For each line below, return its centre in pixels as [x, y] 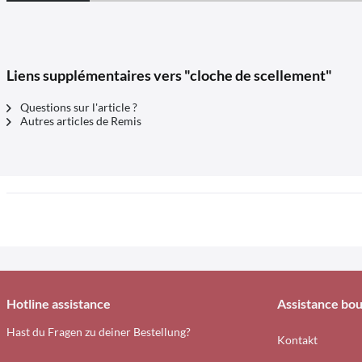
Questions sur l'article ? [78, 107]
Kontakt [297, 340]
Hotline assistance [59, 303]
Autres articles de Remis [80, 121]
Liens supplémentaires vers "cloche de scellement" [169, 75]
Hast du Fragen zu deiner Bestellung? [99, 332]
